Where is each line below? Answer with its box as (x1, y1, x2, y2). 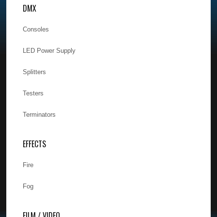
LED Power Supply (23, 46, 76, 54)
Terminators (23, 110, 56, 118)
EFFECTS (23, 138, 46, 150)
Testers (23, 89, 44, 97)
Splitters (23, 68, 46, 76)
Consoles (23, 25, 49, 33)
